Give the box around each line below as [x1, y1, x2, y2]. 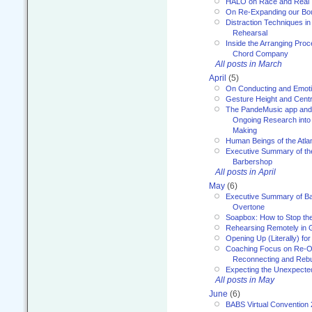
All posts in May [215, 275, 274, 286]
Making [233, 126, 257, 135]
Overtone [233, 203, 265, 212]
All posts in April [215, 167, 276, 178]
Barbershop [233, 157, 272, 166]
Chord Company [233, 49, 288, 58]
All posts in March [215, 59, 282, 70]
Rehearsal [233, 29, 267, 38]
